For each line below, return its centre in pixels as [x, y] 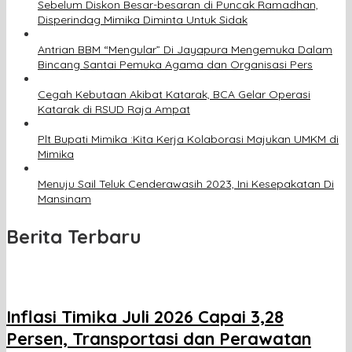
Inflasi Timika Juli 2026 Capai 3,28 [145, 316]
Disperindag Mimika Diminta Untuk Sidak [143, 20]
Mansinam [64, 199]
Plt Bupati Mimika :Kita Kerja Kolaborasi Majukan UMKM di [188, 139]
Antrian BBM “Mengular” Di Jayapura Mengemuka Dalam [185, 50]
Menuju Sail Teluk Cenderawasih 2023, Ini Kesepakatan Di [186, 184]
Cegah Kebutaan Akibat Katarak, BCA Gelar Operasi [174, 95]
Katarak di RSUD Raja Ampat [114, 110]
